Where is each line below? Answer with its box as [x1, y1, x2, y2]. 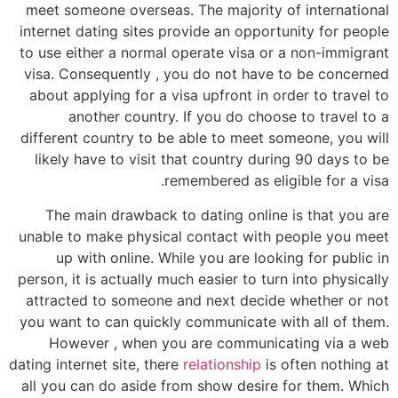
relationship [183, 354, 261, 373]
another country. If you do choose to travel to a [68, 107, 389, 126]
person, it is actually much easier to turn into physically [18, 269, 389, 288]
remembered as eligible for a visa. [164, 171, 389, 190]
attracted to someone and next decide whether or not [26, 291, 389, 309]
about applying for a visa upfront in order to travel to [29, 86, 389, 105]
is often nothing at [261, 354, 389, 373]
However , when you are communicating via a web [49, 333, 389, 352]
